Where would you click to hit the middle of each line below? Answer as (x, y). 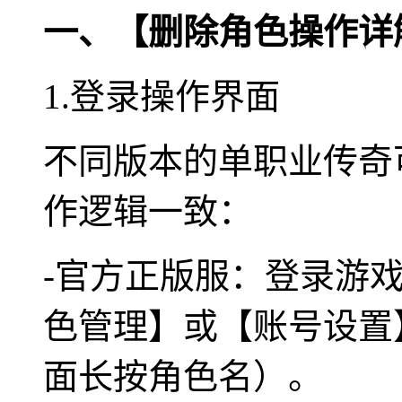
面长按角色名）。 (183, 376)
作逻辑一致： (148, 211)
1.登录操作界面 (162, 96)
